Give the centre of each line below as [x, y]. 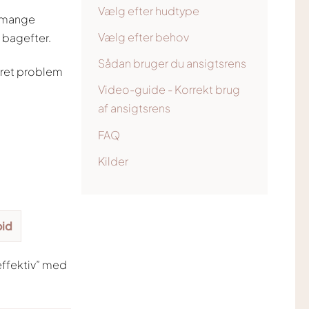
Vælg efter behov [143, 37]
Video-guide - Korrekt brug [169, 90]
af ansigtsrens [134, 108]
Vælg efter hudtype [149, 10]
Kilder [113, 161]
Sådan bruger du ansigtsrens [172, 63]
